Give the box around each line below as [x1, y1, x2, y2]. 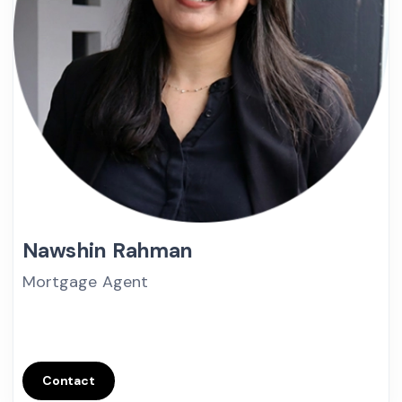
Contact [42, 372, 95, 389]
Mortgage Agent [22, 271, 148, 293]
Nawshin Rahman [22, 237, 193, 264]
